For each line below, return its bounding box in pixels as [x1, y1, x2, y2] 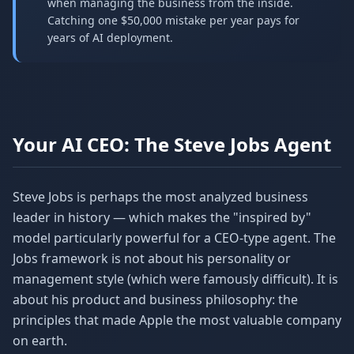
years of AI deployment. [47, 30, 173, 45]
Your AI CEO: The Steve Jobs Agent [13, 131, 331, 157]
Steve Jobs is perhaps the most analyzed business [13, 188, 308, 205]
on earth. [13, 332, 67, 349]
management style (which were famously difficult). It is [13, 270, 338, 288]
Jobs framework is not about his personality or [13, 250, 291, 267]
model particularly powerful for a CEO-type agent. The [13, 229, 336, 247]
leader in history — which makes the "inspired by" [13, 209, 311, 226]
